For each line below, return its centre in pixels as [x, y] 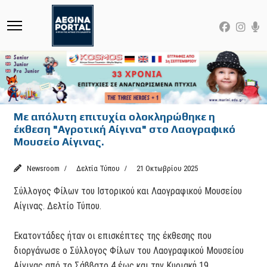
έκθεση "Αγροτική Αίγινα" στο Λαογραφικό [125, 129]
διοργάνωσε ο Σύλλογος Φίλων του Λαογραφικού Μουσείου [129, 250]
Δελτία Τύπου [98, 168]
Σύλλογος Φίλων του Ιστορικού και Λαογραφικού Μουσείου [128, 191]
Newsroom [43, 168]
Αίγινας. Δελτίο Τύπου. [58, 206]
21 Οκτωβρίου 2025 [167, 168]
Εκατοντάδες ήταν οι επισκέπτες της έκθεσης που [113, 235]
